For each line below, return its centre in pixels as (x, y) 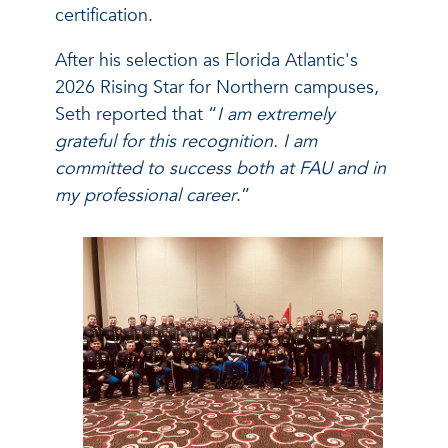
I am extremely (276, 114)
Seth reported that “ (136, 114)
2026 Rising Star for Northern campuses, (217, 87)
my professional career (145, 195)
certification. (104, 15)
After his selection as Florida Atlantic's (206, 60)
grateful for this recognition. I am (186, 141)
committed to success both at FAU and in (220, 168)
